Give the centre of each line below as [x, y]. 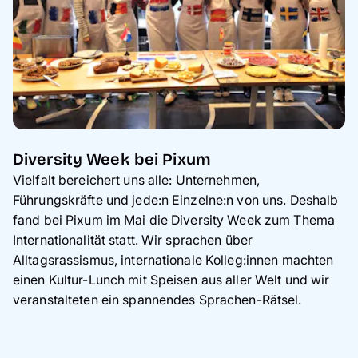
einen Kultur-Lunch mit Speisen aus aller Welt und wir [171, 279]
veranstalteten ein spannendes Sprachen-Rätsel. [157, 299]
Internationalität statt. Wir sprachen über [133, 239]
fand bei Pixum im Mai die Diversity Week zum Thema [174, 219]
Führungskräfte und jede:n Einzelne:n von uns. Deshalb [176, 199]
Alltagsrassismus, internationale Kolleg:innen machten [173, 259]
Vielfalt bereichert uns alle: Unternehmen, [137, 179]
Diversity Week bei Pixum [112, 159]
